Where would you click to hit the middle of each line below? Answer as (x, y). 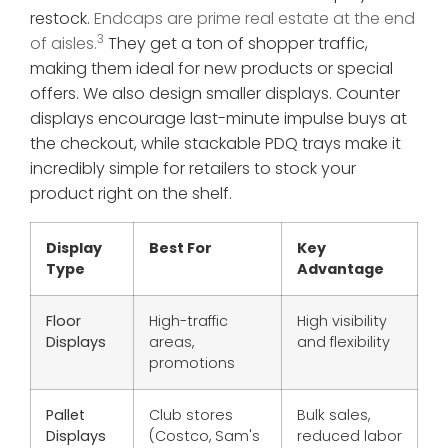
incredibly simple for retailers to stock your (193, 169)
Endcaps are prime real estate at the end (254, 19)
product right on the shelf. (131, 194)
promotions (192, 363)
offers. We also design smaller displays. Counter (215, 94)
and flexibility (343, 342)
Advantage (340, 269)
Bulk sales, (333, 415)
